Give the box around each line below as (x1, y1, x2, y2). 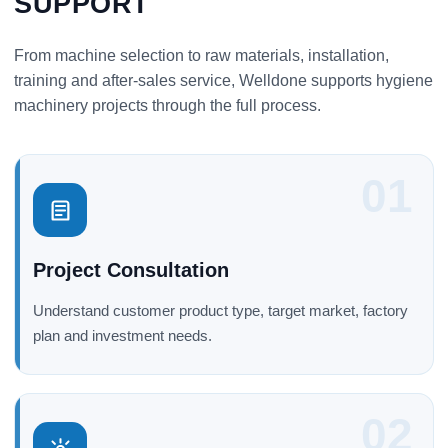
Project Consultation (33, 259, 229, 282)
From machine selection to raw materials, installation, (14, 47, 389, 65)
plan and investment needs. (33, 327, 212, 345)
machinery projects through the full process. (14, 97, 321, 115)
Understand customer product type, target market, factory (33, 302, 408, 320)
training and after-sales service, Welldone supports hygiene (14, 72, 433, 90)
